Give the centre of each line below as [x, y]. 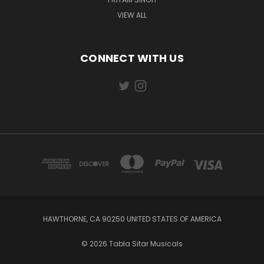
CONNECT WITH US [132, 58]
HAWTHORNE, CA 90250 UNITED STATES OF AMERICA [132, 219]
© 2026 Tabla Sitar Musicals [132, 244]
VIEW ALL [132, 15]
